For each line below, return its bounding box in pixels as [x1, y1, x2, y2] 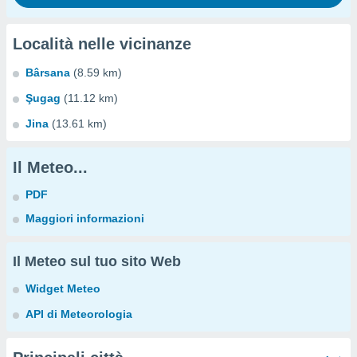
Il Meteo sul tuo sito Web [13, 253, 181, 269]
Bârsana [25, 66, 70, 79]
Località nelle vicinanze [13, 35, 191, 53]
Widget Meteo [25, 282, 100, 295]
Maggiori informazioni [25, 212, 144, 225]
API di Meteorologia [25, 308, 132, 320]
